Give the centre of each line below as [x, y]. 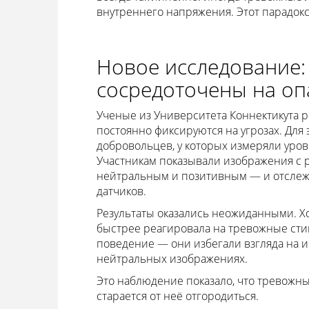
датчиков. [121, 191]
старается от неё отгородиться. [177, 296]
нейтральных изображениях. [172, 259]
